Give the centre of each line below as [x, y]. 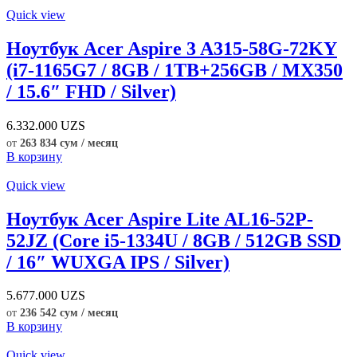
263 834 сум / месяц [69, 143]
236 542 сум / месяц [69, 313]
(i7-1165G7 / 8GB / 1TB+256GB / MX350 [175, 70]
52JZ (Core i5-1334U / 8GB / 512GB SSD [174, 240]
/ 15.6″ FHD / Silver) [91, 91]
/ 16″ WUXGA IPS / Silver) [118, 262]
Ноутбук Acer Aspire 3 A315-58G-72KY [172, 48]
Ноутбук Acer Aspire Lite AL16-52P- [160, 219]
